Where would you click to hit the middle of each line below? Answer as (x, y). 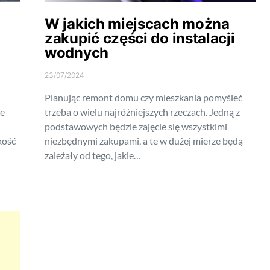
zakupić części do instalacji (140, 39)
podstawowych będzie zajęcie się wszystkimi (136, 127)
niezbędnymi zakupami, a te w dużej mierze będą (144, 141)
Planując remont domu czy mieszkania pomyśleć (143, 98)
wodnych (77, 53)
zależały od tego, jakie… (93, 155)
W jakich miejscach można (137, 24)
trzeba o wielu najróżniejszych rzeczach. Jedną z (142, 112)
